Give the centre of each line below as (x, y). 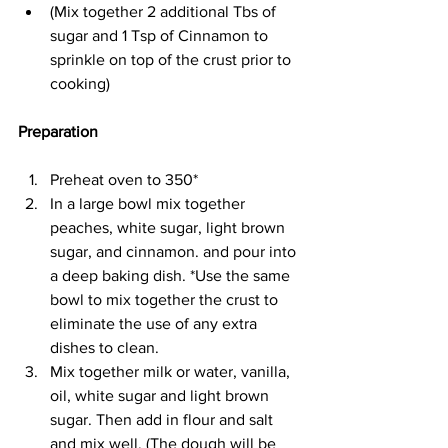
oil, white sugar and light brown (161, 396)
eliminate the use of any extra (155, 324)
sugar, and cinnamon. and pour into (175, 252)
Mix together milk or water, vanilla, (172, 372)
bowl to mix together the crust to (166, 300)
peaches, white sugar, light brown (169, 228)
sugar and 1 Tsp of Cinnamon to (161, 36)
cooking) (82, 84)
